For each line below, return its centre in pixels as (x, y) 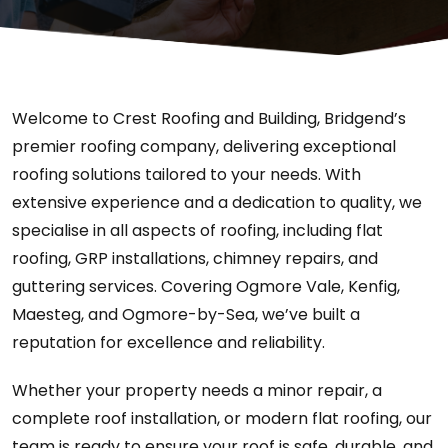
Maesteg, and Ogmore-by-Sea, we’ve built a (186, 314)
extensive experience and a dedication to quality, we (217, 202)
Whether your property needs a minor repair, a (197, 390)
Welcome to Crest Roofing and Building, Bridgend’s (209, 118)
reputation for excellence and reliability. (168, 342)
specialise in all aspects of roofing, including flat (197, 230)
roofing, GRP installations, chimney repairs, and (195, 258)
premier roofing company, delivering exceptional (204, 146)
